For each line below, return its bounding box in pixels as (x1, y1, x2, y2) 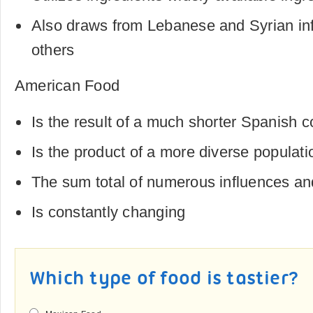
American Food (15, 77, 120, 94)
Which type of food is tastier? (29, 270, 300, 289)
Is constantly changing (31, 203, 186, 221)
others (31, 41, 75, 59)
